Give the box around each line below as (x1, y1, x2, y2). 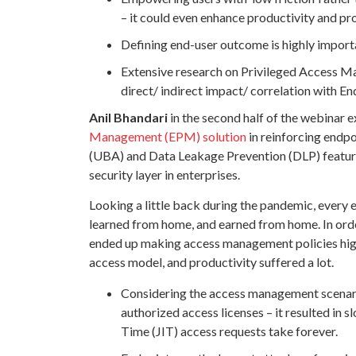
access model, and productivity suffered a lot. (89, 254, 334, 270)
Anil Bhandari (89, 109, 168, 125)
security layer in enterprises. (89, 166, 242, 182)
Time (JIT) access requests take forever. (121, 323, 338, 339)
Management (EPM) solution (89, 128, 246, 144)
